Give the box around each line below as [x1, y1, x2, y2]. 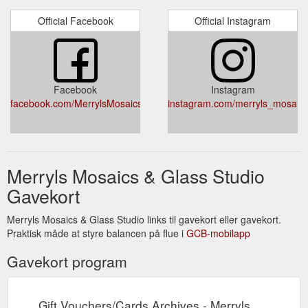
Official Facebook [37, 13, 113, 27]
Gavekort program [7, 250, 127, 272]
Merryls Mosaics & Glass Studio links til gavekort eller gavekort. [7, 212, 281, 226]
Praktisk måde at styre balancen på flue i [7, 225, 186, 240]
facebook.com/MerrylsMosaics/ [10, 96, 145, 110]
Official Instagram [195, 13, 271, 27]
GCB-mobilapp [186, 225, 250, 240]
